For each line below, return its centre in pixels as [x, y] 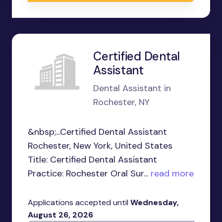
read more [171, 173]
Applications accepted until [79, 202]
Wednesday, [155, 202]
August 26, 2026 [60, 215]
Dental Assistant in [132, 88]
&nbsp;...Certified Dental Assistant [97, 132]
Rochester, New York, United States [100, 146]
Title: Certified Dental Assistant [92, 160]
